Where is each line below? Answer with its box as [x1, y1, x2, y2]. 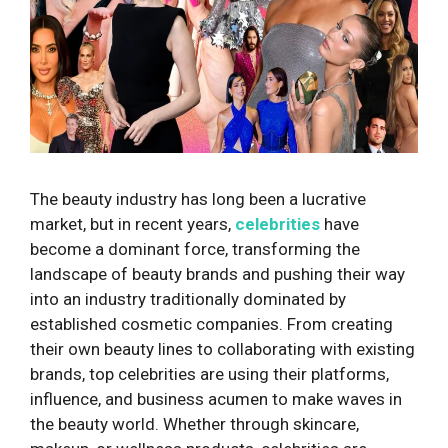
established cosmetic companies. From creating [30, 314, 393, 335]
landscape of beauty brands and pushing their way [30, 264, 405, 285]
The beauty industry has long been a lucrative [30, 189, 366, 210]
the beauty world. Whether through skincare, [30, 414, 359, 435]
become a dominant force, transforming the [30, 239, 360, 260]
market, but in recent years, [30, 214, 235, 235]
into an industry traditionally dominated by [30, 289, 346, 310]
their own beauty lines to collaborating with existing [30, 339, 415, 360]
